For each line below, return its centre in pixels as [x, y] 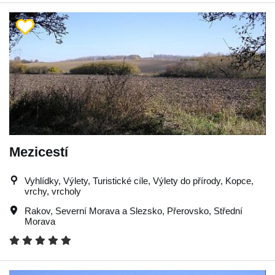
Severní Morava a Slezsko [109, 211]
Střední [228, 211]
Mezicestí [39, 152]
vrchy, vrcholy [53, 191]
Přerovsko [188, 211]
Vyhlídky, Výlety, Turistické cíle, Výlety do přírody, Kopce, [139, 180]
